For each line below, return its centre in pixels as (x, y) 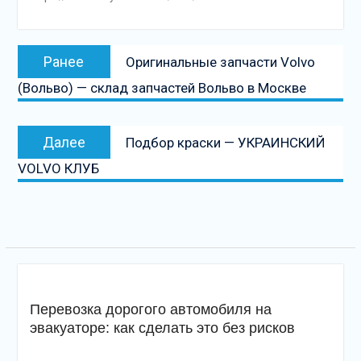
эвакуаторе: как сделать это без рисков (162, 328)
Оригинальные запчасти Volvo (220, 62)
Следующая (159, 135)
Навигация (61, 43)
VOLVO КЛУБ (58, 169)
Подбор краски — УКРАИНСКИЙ (225, 143)
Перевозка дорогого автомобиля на (150, 310)
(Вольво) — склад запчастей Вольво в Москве (162, 88)
